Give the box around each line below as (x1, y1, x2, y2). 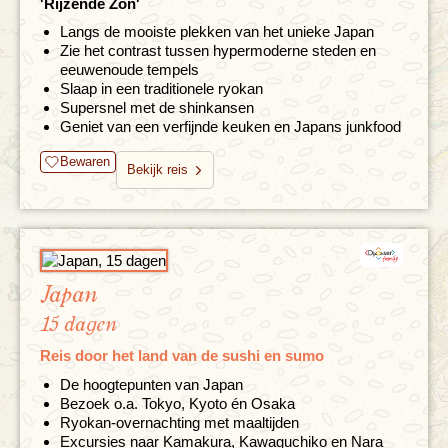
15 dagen (40, 313, 117, 335)
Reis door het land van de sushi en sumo (40, 346, 324, 364)
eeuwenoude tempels (60, 60, 199, 78)
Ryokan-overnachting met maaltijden (60, 413, 299, 431)
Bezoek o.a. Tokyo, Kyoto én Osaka (60, 394, 295, 412)
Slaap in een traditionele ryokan (60, 79, 263, 97)
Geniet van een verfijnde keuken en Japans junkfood (60, 117, 401, 135)
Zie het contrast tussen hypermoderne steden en (60, 41, 376, 59)
